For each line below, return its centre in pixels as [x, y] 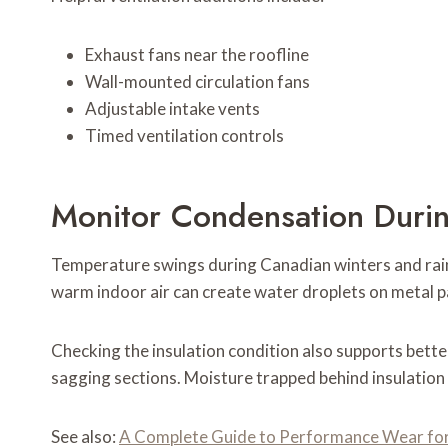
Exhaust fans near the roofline [197, 55]
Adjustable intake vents [172, 109]
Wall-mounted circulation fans [197, 82]
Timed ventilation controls [184, 136]
